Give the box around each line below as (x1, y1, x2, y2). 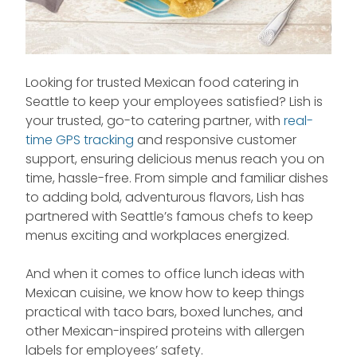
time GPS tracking (25, 131, 134, 150)
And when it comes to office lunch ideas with (25, 265, 304, 284)
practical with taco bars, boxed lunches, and (25, 303, 303, 322)
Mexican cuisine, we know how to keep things (25, 284, 304, 303)
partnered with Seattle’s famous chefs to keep (25, 207, 313, 226)
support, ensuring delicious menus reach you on (25, 150, 324, 169)
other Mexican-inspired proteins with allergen (25, 322, 304, 341)
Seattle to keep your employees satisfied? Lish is (25, 92, 323, 112)
